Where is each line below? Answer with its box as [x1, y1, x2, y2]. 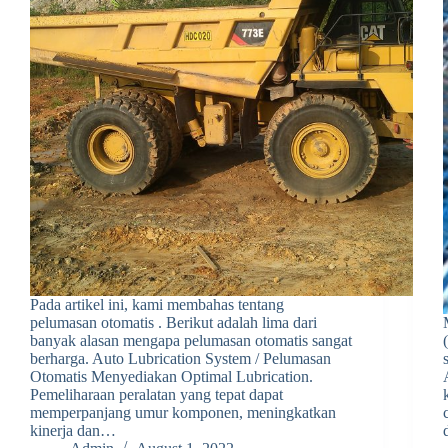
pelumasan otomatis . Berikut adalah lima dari [30, 313, 317, 331]
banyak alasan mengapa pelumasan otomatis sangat [30, 331, 352, 349]
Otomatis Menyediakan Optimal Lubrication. [30, 367, 313, 385]
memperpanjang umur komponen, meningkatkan [30, 403, 336, 421]
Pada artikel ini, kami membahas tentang [30, 295, 284, 313]
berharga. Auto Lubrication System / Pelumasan [30, 349, 331, 367]
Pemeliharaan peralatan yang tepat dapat [30, 385, 283, 403]
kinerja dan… [30, 421, 116, 439]
